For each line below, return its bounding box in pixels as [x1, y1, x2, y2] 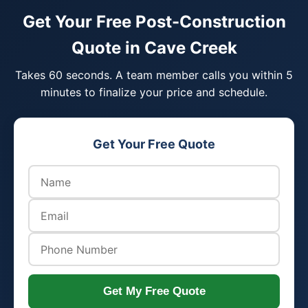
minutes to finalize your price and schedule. [41, 85, 267, 99]
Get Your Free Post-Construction [22, 12, 286, 32]
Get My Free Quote [102, 285, 206, 298]
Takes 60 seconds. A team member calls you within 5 [15, 68, 293, 82]
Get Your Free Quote [93, 137, 215, 151]
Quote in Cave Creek [71, 38, 237, 58]
